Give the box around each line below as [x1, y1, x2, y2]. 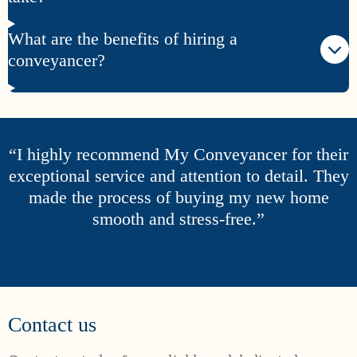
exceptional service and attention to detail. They [8, 165, 349, 186]
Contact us [8, 312, 96, 336]
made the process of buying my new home [28, 186, 329, 207]
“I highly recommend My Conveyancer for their [9, 143, 348, 164]
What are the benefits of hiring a [8, 29, 237, 49]
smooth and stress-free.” [92, 208, 265, 229]
